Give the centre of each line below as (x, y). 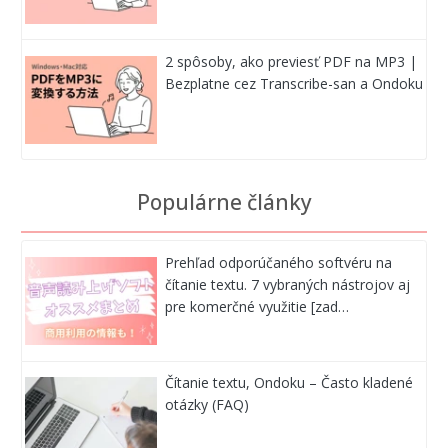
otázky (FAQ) (207, 405)
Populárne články (224, 202)
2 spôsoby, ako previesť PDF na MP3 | (291, 61)
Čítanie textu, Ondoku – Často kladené (289, 383)
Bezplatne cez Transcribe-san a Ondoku (294, 83)
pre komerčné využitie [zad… (257, 306)
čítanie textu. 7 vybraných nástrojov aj (288, 284)
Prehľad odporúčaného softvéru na (279, 262)
